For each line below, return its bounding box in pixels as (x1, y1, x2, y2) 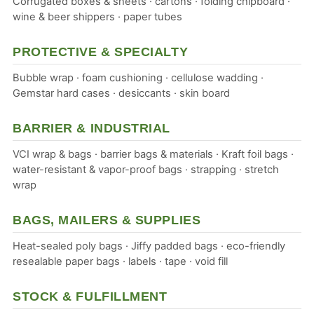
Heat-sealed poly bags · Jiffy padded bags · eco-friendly (12, 239, 285, 252)
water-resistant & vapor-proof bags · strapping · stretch (12, 163, 279, 176)
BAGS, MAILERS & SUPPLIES (12, 212, 201, 227)
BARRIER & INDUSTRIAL (12, 120, 171, 135)
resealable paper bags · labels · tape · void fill (12, 254, 228, 268)
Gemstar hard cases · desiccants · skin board (12, 86, 230, 100)
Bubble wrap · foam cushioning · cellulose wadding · (12, 71, 264, 84)
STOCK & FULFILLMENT (12, 288, 168, 303)
